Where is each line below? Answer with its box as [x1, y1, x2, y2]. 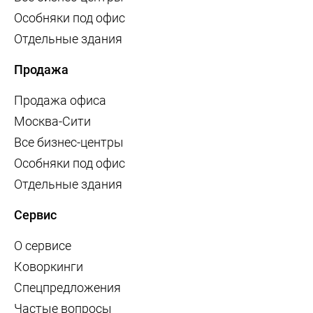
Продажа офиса [14, 93, 106, 108]
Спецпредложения [14, 280, 121, 296]
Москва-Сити [14, 114, 91, 129]
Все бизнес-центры [14, 135, 124, 150]
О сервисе [14, 238, 71, 254]
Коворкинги [14, 259, 83, 275]
